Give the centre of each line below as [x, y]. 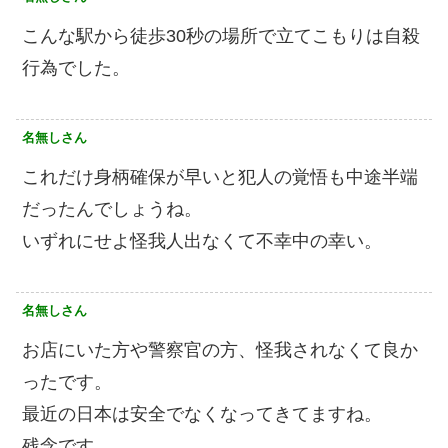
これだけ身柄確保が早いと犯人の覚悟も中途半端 [220, 176]
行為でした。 [76, 67]
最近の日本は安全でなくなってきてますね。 [202, 413]
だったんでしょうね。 [112, 208]
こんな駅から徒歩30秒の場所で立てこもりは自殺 [221, 35]
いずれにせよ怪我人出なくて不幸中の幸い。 [202, 240]
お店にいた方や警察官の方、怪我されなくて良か [220, 349]
